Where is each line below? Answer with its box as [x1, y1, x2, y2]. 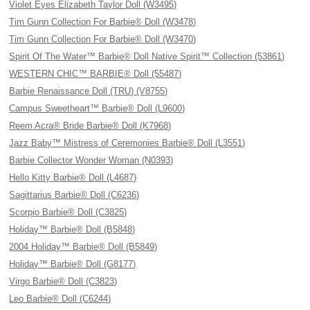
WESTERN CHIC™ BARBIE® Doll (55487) [9, 69, 182, 79]
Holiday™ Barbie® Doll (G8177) [9, 259, 136, 269]
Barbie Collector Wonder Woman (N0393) [9, 155, 174, 165]
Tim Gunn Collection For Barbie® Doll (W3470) [9, 34, 197, 44]
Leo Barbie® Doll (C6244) [9, 293, 111, 304]
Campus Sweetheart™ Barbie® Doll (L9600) [9, 103, 185, 113]
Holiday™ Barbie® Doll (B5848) [9, 224, 136, 235]
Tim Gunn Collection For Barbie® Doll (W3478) [9, 17, 197, 27]
